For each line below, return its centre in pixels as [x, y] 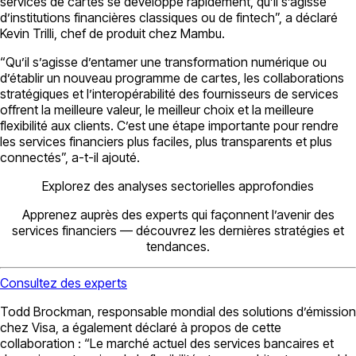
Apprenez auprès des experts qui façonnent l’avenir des [178, 214]
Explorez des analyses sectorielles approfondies [178, 186]
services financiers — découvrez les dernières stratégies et [178, 230]
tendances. [178, 246]
